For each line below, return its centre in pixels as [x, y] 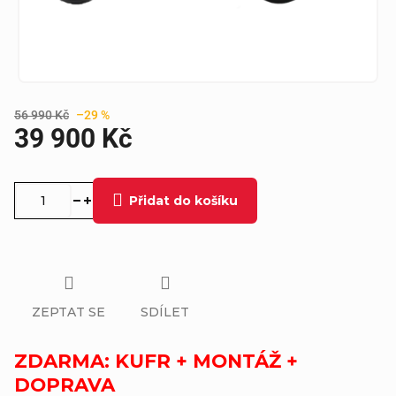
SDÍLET [165, 312]
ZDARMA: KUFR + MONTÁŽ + [156, 360]
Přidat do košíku [183, 201]
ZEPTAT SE [69, 312]
